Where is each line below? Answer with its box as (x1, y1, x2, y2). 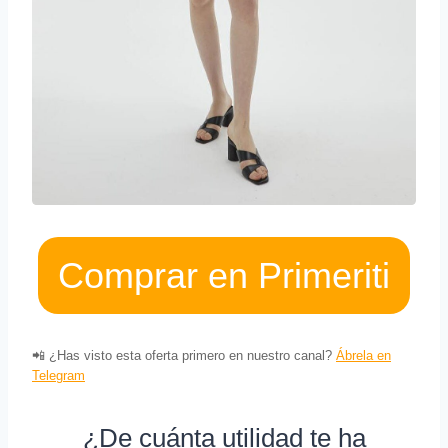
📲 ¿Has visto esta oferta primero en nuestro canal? (32, 348, 336, 364)
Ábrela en (336, 348, 391, 364)
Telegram (32, 368, 85, 384)
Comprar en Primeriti (58, 255, 390, 297)
